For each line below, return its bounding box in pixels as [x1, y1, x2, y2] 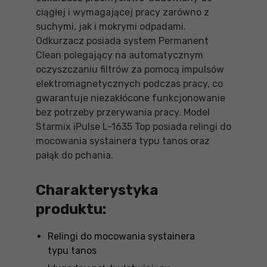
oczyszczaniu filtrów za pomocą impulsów [36, 64, 224, 75]
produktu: [36, 201, 107, 218]
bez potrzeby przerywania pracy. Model [36, 107, 210, 118]
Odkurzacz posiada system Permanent [36, 35, 209, 46]
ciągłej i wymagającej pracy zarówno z [36, 7, 209, 18]
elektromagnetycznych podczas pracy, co [36, 78, 223, 89]
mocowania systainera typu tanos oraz [36, 135, 210, 147]
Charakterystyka [36, 182, 159, 198]
